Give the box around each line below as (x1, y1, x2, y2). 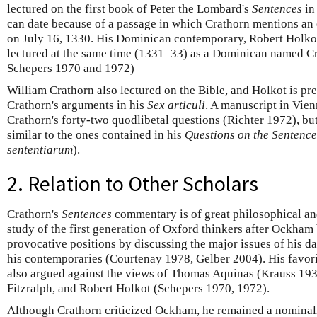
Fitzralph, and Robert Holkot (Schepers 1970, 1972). (7, 282, 270, 296)
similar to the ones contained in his (7, 127, 185, 142)
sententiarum (7, 142, 73, 156)
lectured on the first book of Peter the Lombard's (7, 1, 252, 16)
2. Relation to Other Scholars (7, 171, 258, 197)
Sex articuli (147, 98, 205, 112)
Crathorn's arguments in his (7, 98, 147, 112)
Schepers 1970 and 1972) (7, 61, 134, 75)
